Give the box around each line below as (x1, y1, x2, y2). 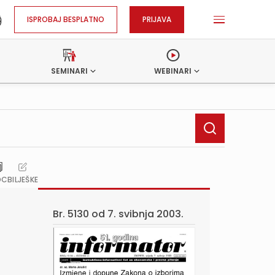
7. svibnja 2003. (107, 207, 184, 221)
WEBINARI (154, 66, 192, 76)
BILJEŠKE (7, 174, 38, 185)
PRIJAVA (142, 14, 171, 25)
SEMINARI (51, 66, 88, 76)
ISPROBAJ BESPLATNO (27, 14, 104, 25)
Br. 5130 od (53, 207, 107, 221)
